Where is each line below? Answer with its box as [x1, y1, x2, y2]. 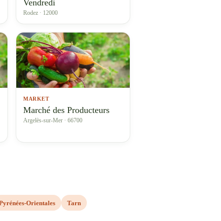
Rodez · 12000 [23, 9, 58, 16]
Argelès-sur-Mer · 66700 [23, 117, 82, 124]
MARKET [23, 96, 49, 102]
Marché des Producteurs [23, 105, 110, 115]
